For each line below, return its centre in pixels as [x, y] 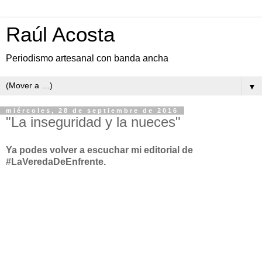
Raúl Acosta [60, 35]
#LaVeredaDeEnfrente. [56, 161]
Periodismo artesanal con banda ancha [87, 58]
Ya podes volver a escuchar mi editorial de [99, 150]
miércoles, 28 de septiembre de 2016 [92, 111]
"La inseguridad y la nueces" [93, 122]
